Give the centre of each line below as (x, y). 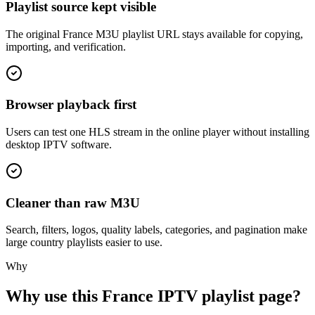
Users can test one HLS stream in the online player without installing (157, 131)
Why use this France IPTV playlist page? (153, 296)
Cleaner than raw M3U (73, 202)
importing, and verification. (66, 46)
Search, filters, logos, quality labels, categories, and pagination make (156, 230)
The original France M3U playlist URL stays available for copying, (154, 34)
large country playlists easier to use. (84, 243)
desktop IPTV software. (59, 144)
